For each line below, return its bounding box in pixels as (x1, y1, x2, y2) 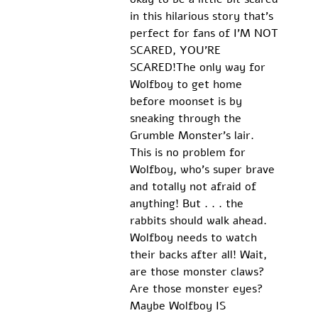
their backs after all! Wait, (129, 247, 270, 263)
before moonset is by (129, 94, 246, 110)
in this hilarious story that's (129, 9, 277, 25)
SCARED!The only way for (129, 60, 269, 76)
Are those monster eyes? (129, 281, 267, 297)
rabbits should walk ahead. (129, 213, 270, 229)
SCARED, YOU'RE (129, 43, 224, 59)
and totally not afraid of (129, 179, 260, 195)
